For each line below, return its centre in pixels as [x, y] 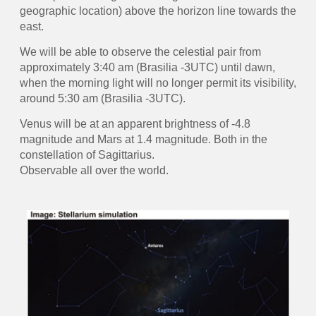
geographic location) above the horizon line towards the [158, 11]
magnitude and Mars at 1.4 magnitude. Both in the [143, 140]
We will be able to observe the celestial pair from [140, 51]
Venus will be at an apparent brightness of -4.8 [135, 124]
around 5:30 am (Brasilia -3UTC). [102, 98]
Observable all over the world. [94, 171]
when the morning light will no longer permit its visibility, [158, 83]
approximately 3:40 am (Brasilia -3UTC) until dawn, [147, 67]
